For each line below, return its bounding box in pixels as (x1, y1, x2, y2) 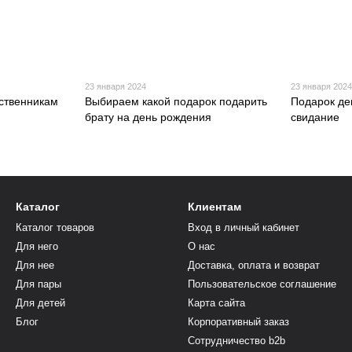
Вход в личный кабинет (188, 222, 299, 233)
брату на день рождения (84, 110, 211, 123)
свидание (291, 110, 340, 123)
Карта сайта (188, 297, 245, 309)
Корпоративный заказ (188, 316, 289, 328)
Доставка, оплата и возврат (188, 259, 320, 271)
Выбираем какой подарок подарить (84, 94, 267, 108)
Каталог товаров (16, 222, 94, 233)
